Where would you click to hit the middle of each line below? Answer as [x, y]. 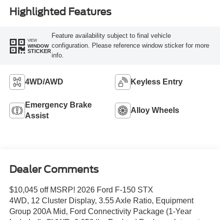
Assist [37, 115]
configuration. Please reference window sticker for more [130, 46]
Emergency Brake [58, 105]
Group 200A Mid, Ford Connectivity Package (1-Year [100, 212]
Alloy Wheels [155, 110]
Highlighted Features [60, 12]
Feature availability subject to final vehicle [111, 36]
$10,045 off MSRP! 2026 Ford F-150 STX [81, 190]
